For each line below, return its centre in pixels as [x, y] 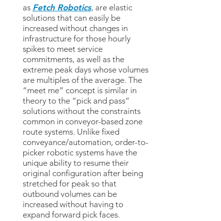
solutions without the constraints [81, 111]
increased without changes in [75, 28]
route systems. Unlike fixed [71, 131]
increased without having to [73, 204]
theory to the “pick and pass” [76, 100]
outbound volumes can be [70, 194]
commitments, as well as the [73, 59]
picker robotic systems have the [80, 152]
